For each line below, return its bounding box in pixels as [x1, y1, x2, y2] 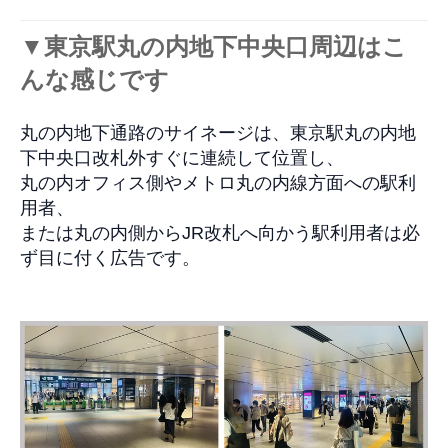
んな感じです [20, 66, 169, 94]
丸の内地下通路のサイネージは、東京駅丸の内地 [20, 123, 416, 144]
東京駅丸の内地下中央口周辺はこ [44, 33, 407, 61]
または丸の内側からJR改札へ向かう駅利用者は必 [20, 223, 420, 244]
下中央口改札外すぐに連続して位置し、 [20, 148, 344, 169]
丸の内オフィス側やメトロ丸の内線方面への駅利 [20, 173, 416, 194]
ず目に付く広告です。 [20, 248, 200, 269]
